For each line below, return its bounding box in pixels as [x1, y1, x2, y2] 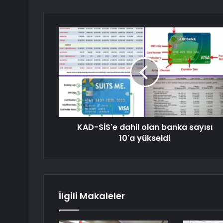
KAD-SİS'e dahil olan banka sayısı [77, 121, 213, 133]
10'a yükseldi [119, 132, 170, 144]
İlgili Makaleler [59, 190, 125, 203]
